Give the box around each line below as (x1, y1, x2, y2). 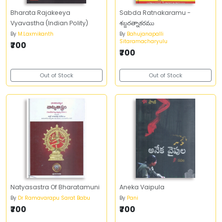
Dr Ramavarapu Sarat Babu (18, 194, 90, 202)
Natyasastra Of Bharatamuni (10, 183, 100, 191)
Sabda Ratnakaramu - (119, 8, 191, 17)
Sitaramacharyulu (119, 38, 167, 45)
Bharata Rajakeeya (10, 8, 70, 17)
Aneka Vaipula (119, 183, 165, 191)
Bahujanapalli (127, 30, 164, 38)
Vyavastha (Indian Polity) (10, 19, 88, 27)
